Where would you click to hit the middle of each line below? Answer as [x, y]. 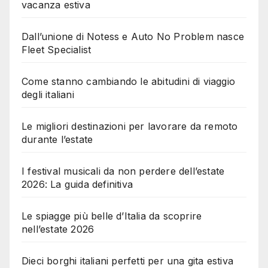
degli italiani [48, 94]
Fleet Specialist [57, 49]
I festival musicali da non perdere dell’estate [123, 171]
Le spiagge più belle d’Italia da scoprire [112, 216]
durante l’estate [57, 139]
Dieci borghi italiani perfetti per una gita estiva [127, 261]
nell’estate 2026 [58, 229]
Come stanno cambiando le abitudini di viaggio [129, 81]
